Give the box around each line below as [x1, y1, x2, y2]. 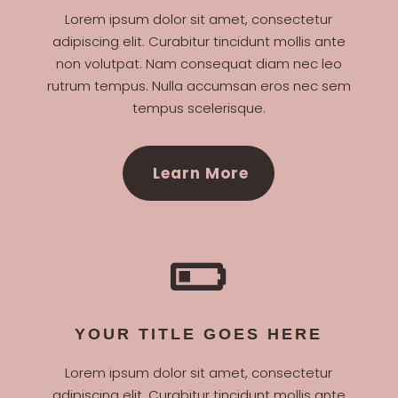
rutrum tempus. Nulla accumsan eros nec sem [46, 76, 351, 96]
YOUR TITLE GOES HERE [75, 325, 323, 344]
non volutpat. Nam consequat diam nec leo [55, 54, 342, 74]
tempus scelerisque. [131, 99, 266, 118]
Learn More [153, 163, 250, 185]
